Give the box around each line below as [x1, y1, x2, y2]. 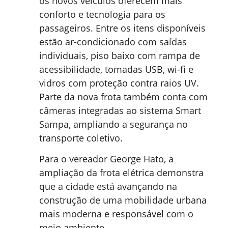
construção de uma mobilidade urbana [39, 194, 207, 207]
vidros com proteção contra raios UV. [39, 76, 199, 89]
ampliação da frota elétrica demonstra [39, 166, 204, 179]
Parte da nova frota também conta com [39, 90, 208, 103]
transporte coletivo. [39, 131, 123, 144]
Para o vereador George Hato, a [39, 153, 174, 165]
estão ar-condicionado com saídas [39, 35, 187, 48]
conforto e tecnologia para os [39, 8, 165, 20]
